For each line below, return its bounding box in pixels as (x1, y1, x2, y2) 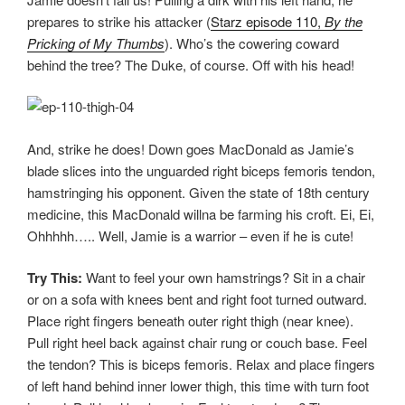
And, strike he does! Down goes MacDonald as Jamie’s (27, 138, 354, 158)
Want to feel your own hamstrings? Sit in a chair (82, 268, 365, 287)
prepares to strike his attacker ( (27, 11, 211, 31)
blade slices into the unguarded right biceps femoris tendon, (27, 160, 375, 180)
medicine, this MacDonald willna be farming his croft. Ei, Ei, (27, 203, 374, 223)
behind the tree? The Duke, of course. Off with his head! (27, 54, 354, 74)
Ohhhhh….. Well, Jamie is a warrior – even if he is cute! (27, 225, 353, 245)
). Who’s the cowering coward (165, 33, 339, 52)
